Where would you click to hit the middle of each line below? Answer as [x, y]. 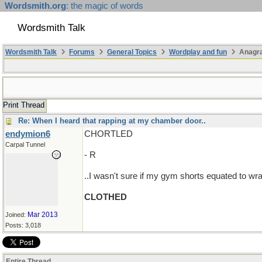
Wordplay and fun [198, 52]
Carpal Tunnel [25, 144]
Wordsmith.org [35, 6]
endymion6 [28, 134]
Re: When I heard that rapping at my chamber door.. [112, 121]
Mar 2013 [43, 215]
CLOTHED [106, 197]
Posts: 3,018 [23, 225]
